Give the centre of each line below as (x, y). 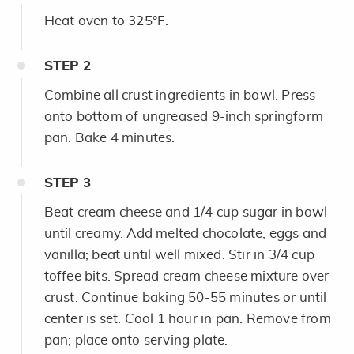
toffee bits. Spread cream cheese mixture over (186, 276)
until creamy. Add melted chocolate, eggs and (185, 233)
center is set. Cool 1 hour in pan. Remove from (187, 318)
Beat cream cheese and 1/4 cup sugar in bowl (186, 212)
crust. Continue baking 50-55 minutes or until (185, 297)
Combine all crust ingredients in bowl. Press (180, 95)
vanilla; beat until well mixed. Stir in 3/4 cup (179, 254)
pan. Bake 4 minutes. (109, 137)
